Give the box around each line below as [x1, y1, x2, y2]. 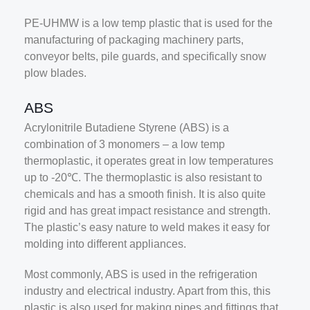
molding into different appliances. [24, 237, 186, 250]
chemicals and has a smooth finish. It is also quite [24, 188, 266, 200]
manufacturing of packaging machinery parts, [24, 34, 244, 46]
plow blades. [24, 67, 86, 80]
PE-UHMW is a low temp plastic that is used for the [24, 17, 273, 30]
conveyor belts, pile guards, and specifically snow [24, 51, 266, 63]
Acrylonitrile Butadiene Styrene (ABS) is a [24, 121, 229, 134]
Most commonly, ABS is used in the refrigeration [24, 268, 257, 281]
